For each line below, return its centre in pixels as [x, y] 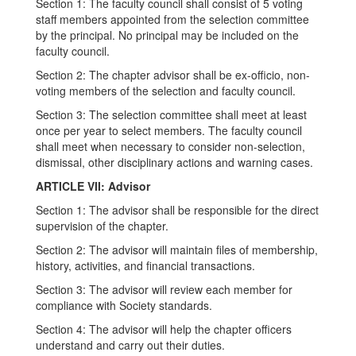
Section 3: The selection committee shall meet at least [171, 114]
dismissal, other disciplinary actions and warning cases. [174, 162]
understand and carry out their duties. [130, 345]
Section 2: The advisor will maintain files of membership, [177, 250]
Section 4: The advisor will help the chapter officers [164, 329]
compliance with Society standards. [124, 305]
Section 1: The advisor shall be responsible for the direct [177, 210]
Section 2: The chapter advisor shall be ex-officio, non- [173, 75]
